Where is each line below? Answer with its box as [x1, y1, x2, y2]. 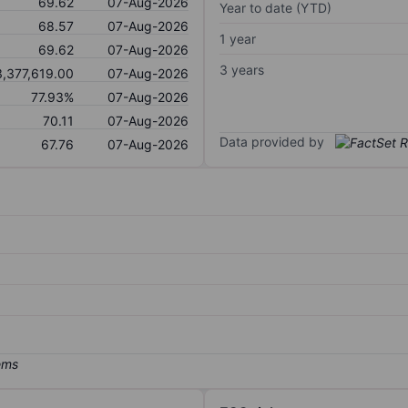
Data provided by [219, 133, 324, 149]
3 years [219, 61, 264, 77]
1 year [219, 30, 256, 46]
